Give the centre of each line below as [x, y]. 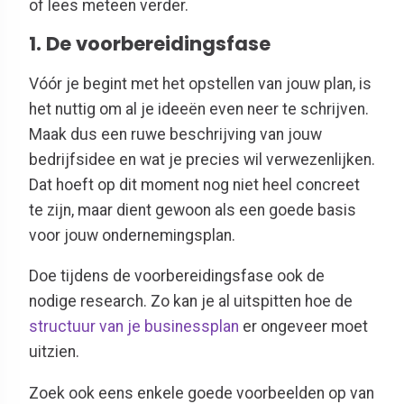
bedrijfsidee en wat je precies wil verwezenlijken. [202, 159]
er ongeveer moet [303, 327]
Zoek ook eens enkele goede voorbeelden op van [202, 393]
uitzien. [56, 352]
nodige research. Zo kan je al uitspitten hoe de [191, 302]
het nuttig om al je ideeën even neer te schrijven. [199, 109]
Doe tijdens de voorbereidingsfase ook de [177, 276]
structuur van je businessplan [134, 327]
